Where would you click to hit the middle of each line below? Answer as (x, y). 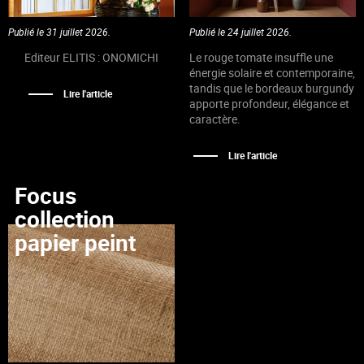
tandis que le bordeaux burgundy (271, 88)
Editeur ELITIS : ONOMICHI (91, 57)
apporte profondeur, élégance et (269, 103)
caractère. (214, 119)
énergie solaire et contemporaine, (272, 72)
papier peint (75, 242)
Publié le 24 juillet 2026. (240, 31)
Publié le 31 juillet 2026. (59, 31)
